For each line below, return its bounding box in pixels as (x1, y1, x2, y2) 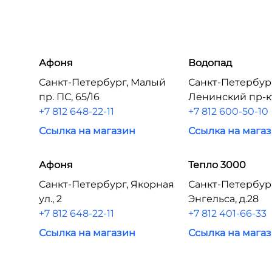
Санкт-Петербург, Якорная (39, 178, 174, 190)
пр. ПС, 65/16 (39, 91, 100, 103)
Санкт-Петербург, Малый (39, 76, 166, 88)
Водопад (188, 57, 233, 69)
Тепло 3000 (188, 159, 246, 171)
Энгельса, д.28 (188, 193, 259, 205)
